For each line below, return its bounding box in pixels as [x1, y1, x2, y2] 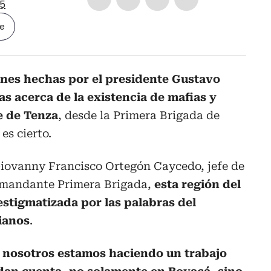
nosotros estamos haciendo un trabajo [2, 247, 227, 260]
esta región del [154, 178, 241, 191]
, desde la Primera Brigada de [58, 109, 220, 122]
